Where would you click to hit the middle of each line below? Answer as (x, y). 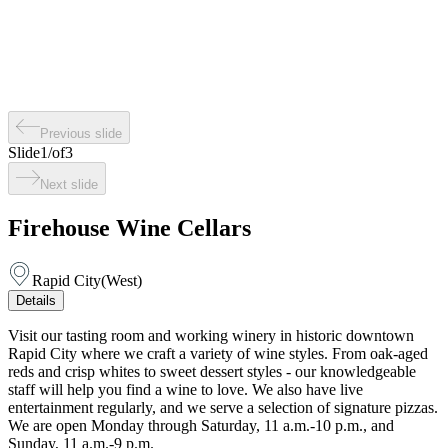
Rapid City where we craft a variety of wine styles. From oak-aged (218, 353)
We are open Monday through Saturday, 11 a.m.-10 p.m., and (201, 425)
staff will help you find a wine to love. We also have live (185, 389)
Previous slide (81, 133)
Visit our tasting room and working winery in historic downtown (211, 335)
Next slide (69, 184)
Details (36, 300)
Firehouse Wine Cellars (129, 227)
